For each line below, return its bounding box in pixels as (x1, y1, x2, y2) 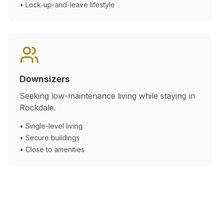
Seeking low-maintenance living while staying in (20, 91, 195, 101)
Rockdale (20, 103, 54, 112)
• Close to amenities (20, 145, 85, 153)
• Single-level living (20, 122, 83, 130)
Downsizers (20, 74, 70, 84)
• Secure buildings (20, 133, 80, 142)
